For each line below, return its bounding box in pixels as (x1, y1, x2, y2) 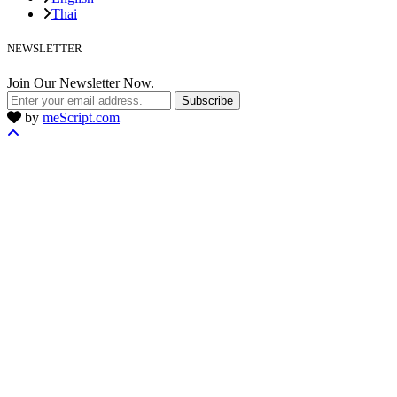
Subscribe (182, 93, 233, 107)
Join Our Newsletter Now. (7, 74, 154, 90)
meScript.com (43, 109, 120, 125)
